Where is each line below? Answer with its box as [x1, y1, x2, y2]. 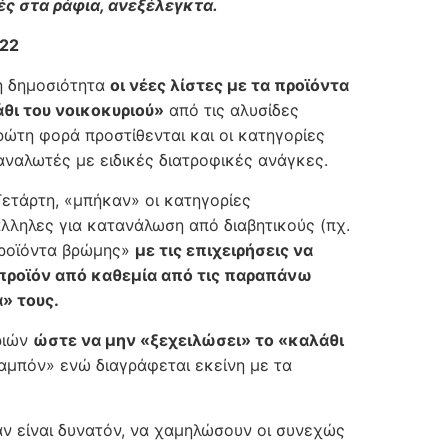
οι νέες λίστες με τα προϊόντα [110, 75, 349, 96]
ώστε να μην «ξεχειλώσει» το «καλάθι [33, 330, 344, 351]
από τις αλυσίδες [164, 100, 299, 121]
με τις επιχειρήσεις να [135, 240, 313, 261]
